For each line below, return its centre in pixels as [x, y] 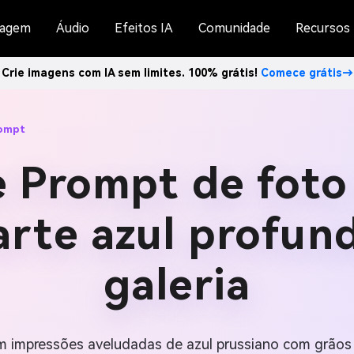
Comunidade [234, 28]
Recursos [323, 28]
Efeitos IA [144, 28]
